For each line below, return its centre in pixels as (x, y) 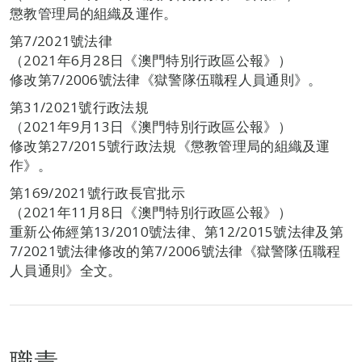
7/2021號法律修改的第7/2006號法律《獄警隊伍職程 (175, 251)
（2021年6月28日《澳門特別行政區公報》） (151, 60)
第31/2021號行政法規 (79, 107)
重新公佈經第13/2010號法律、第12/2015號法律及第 (177, 232)
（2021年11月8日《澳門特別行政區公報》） (151, 212)
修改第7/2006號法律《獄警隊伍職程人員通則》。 (166, 80)
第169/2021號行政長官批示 (97, 193)
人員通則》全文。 (66, 270)
